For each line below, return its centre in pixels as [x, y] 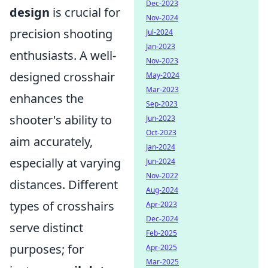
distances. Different [64, 184]
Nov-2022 [162, 176]
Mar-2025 [162, 262]
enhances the [47, 98]
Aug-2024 [162, 190]
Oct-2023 [161, 133]
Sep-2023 [162, 104]
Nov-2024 [162, 18]
